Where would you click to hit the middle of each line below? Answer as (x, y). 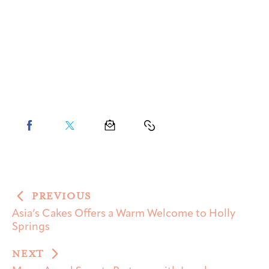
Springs (31, 227)
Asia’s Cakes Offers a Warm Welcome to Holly (124, 214)
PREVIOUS (62, 197)
